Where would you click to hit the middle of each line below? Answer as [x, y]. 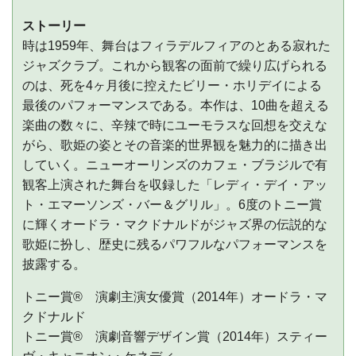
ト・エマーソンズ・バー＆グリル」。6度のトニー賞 [172, 204]
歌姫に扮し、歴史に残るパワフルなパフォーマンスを [175, 244]
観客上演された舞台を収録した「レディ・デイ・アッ [175, 184]
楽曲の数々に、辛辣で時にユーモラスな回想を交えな [175, 125]
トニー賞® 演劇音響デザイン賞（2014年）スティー [175, 336]
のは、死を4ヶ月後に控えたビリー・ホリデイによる [172, 85]
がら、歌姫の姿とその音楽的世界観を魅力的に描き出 [175, 145]
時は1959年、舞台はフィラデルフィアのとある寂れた [176, 45]
